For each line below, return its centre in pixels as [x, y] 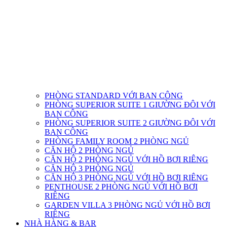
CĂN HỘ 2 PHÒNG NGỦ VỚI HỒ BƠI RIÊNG [126, 160]
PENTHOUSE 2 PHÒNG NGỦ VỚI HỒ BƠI [121, 187]
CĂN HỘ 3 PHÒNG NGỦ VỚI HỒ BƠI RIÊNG [126, 178]
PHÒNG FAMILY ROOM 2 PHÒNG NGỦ [117, 141]
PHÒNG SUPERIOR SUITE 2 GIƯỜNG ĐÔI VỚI [130, 123]
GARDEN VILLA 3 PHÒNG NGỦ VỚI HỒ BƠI [127, 205]
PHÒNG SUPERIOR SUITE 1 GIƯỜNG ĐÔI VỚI [130, 105]
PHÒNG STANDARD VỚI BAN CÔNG [114, 96]
